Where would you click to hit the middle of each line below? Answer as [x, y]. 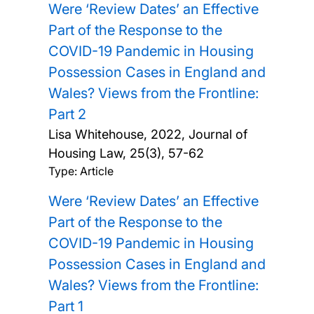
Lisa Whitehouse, [99, 135]
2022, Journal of [199, 135]
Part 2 [67, 115]
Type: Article [81, 171]
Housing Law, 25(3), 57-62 [126, 153]
